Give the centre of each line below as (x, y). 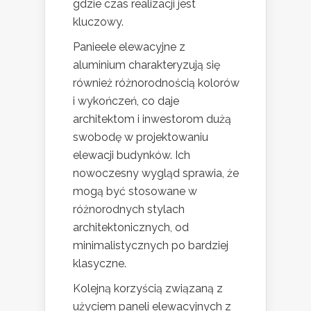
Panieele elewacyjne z (129, 47)
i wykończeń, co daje (126, 101)
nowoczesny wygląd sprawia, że (156, 173)
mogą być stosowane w (135, 191)
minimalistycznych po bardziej (151, 245)
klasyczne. (100, 263)
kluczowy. (98, 22)
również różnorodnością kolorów (156, 83)
